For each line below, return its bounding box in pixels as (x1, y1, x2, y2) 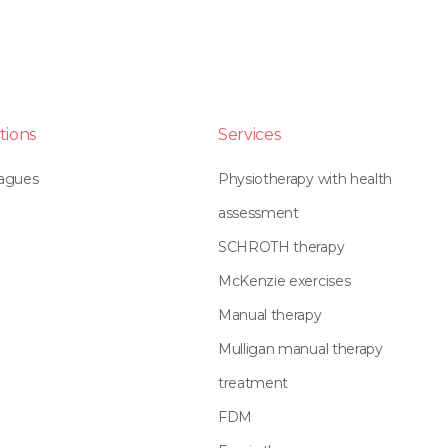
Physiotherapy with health (218, 170, 392, 188)
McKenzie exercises (218, 272, 351, 290)
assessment (218, 204, 299, 222)
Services (218, 125, 281, 144)
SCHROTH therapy (218, 238, 345, 256)
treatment (218, 374, 289, 392)
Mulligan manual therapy (218, 340, 383, 358)
